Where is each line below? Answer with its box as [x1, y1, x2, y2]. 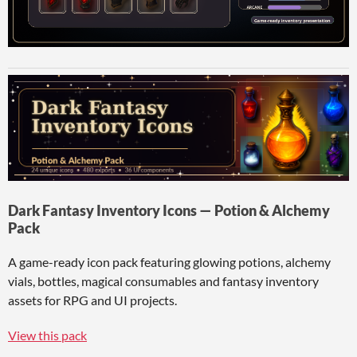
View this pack [8, 328, 87, 343]
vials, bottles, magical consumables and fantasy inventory [8, 273, 319, 289]
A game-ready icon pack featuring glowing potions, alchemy [8, 254, 331, 270]
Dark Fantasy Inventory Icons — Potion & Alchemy [8, 202, 330, 220]
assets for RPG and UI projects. [8, 292, 177, 308]
